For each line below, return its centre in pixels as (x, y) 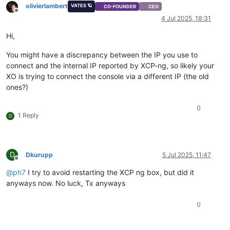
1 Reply (28, 115)
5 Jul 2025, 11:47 (187, 155)
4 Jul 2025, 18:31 (186, 18)
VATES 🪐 (81, 6)
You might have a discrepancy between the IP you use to (102, 54)
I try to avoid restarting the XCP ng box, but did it (110, 172)
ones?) (17, 87)
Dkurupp (39, 155)
